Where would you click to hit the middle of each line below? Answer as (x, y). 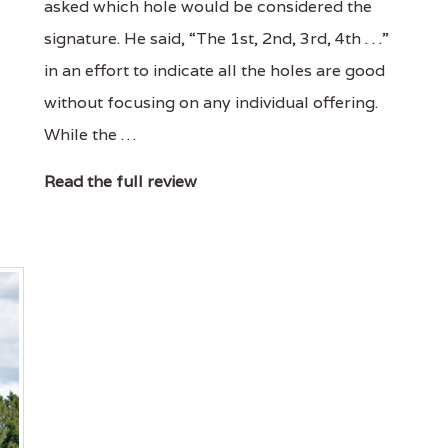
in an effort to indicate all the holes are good (214, 70)
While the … (89, 134)
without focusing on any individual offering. (210, 102)
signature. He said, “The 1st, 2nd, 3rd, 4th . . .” (216, 38)
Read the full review (120, 181)
